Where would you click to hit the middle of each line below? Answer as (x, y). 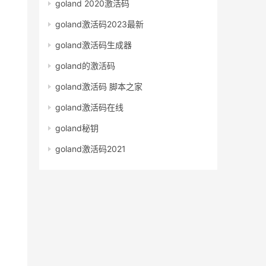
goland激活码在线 (89, 107)
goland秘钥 (77, 128)
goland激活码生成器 (94, 45)
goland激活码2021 (91, 149)
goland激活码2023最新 (99, 24)
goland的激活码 (85, 66)
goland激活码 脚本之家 (99, 87)
